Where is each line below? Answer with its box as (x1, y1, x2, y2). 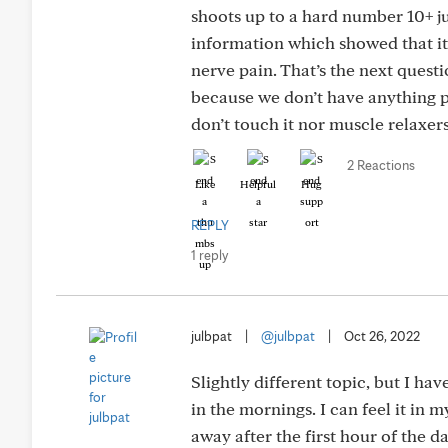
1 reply (191, 247, 228, 263)
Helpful (240, 177, 276, 191)
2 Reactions (347, 157, 415, 173)
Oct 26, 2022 (344, 328, 420, 344)
